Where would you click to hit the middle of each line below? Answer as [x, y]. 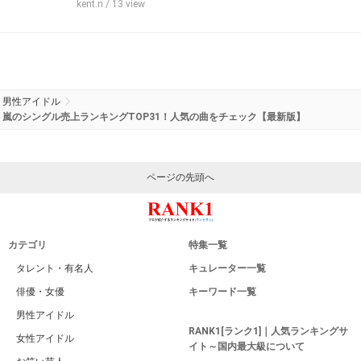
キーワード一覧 [222, 291]
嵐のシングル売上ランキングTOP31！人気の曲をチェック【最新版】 [154, 116]
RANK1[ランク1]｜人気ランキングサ [268, 331]
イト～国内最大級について [247, 346]
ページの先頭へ [180, 177]
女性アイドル [45, 338]
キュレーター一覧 [227, 268]
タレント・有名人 [55, 268]
